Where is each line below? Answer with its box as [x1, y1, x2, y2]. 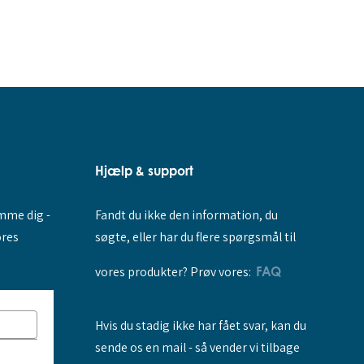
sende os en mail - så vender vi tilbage [94, 339, 300, 357]
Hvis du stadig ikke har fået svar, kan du [94, 317, 306, 335]
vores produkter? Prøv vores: [94, 262, 256, 280]
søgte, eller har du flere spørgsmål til [94, 227, 296, 245]
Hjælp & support [94, 162, 193, 180]
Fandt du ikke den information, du [94, 206, 278, 223]
